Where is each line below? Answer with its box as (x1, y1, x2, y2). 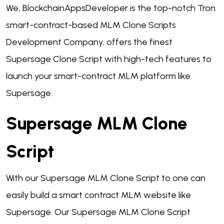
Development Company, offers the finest (6, 36, 172, 48)
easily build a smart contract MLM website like (6, 189, 191, 201)
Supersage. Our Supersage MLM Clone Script (6, 206, 190, 218)
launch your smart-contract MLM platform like (6, 70, 190, 82)
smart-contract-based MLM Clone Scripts (6, 19, 176, 31)
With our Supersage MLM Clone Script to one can (6, 172, 205, 184)
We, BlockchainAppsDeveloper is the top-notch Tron (6, 2, 215, 14)
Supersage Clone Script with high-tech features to (6, 53, 211, 65)
